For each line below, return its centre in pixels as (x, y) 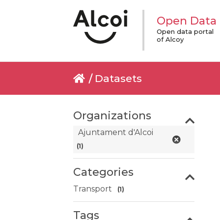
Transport (93, 189)
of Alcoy (170, 39)
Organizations (112, 116)
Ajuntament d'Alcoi (116, 132)
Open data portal (185, 31)
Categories (104, 172)
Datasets (119, 78)
